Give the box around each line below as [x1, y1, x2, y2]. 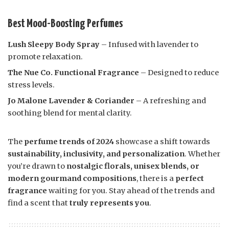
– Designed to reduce [139, 68, 219, 78]
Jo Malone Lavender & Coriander [8, 96, 134, 106]
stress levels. [8, 80, 55, 90]
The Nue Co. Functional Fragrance [8, 68, 139, 78]
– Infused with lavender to [100, 40, 198, 50]
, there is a [136, 174, 175, 184]
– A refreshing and [134, 96, 206, 106]
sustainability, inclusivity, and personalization [8, 149, 185, 159]
